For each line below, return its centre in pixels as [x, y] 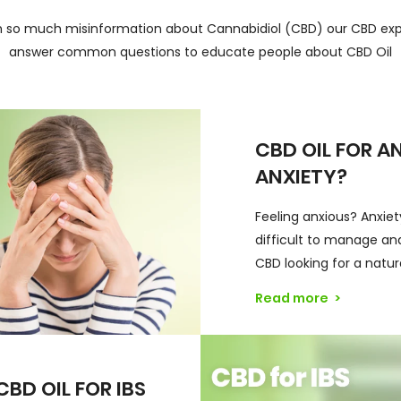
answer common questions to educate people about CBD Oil [200, 52]
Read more [294, 298]
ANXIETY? [302, 176]
